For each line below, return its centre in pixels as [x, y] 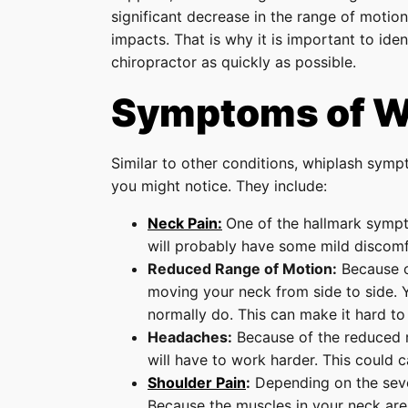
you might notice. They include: [219, 186]
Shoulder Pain [197, 382]
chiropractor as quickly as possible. [236, 62]
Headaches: [190, 337]
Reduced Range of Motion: [242, 269]
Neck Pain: [185, 223]
